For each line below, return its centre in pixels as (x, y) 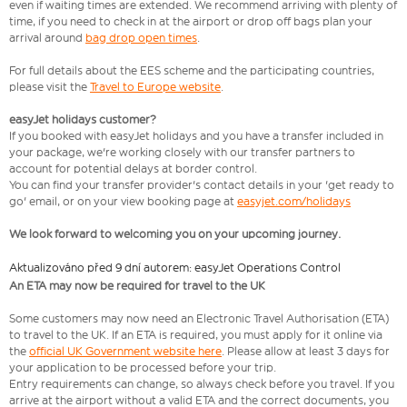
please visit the (50, 87)
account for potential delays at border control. (134, 169)
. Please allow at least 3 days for (306, 352)
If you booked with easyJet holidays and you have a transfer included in (196, 136)
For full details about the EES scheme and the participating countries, (192, 71)
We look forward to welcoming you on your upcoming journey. (175, 234)
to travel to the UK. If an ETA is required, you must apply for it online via (196, 335)
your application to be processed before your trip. (143, 368)
